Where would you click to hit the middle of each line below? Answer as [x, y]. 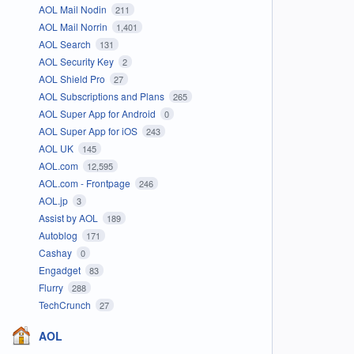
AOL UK [57, 148]
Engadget [60, 269]
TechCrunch [66, 304]
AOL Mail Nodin [73, 9]
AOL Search [66, 43]
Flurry [52, 287]
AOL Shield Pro [73, 78]
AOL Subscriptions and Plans [102, 96]
